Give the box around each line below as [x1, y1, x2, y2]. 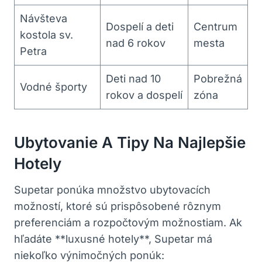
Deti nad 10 [106, 72, 161, 85]
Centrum [194, 20, 237, 33]
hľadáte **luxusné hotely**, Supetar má [14, 232, 212, 245]
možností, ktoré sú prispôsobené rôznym [14, 199, 221, 212]
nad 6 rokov [106, 36, 166, 49]
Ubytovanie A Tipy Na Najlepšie [14, 133, 246, 151]
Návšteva [20, 12, 67, 25]
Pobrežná [194, 72, 242, 85]
